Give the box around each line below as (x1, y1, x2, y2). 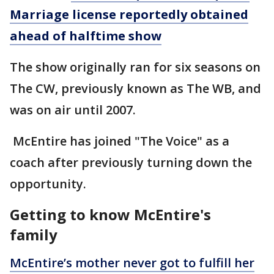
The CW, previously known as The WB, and (10, 80, 261, 97)
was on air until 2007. (10, 101, 136, 118)
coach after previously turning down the (10, 154, 252, 171)
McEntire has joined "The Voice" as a (10, 132, 229, 149)
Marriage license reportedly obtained (10, 6, 248, 23)
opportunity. (10, 175, 89, 192)
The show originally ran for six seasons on (10, 58, 261, 75)
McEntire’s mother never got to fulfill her (10, 254, 254, 271)
